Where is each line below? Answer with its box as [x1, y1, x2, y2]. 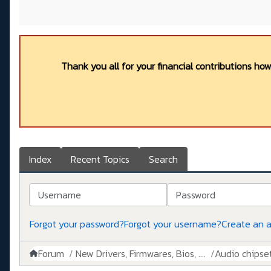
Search [149, 152, 178, 167]
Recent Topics [71, 152, 129, 167]
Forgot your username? [124, 217, 221, 232]
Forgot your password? [30, 217, 124, 232]
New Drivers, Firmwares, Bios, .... [76, 246, 206, 261]
